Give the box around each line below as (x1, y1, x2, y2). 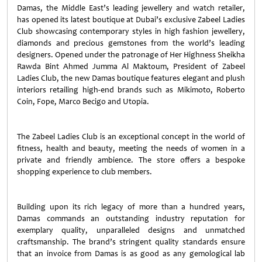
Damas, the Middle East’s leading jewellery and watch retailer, (17, 3, 245, 13)
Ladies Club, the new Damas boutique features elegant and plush (17, 73, 245, 83)
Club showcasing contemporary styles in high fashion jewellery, (17, 26, 245, 36)
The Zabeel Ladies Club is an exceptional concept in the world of (17, 132, 245, 142)
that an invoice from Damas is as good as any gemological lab (17, 249, 245, 258)
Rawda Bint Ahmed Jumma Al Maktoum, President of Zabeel (17, 61, 245, 71)
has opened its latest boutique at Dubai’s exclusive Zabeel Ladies (17, 15, 245, 25)
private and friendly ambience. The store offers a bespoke (17, 155, 245, 165)
